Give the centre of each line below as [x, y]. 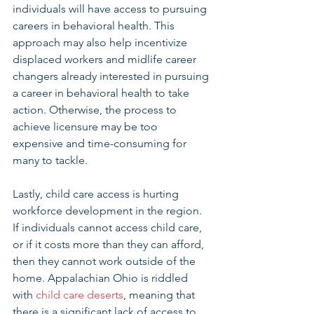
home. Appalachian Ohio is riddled [102, 278]
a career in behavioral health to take [102, 93]
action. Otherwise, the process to [96, 110]
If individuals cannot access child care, [109, 227]
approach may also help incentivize [101, 42]
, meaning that [161, 295]
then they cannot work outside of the [105, 261]
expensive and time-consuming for [101, 143]
